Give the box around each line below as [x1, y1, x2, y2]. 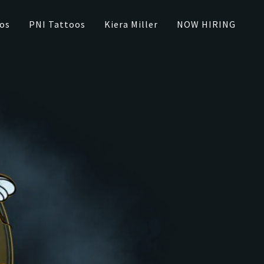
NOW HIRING [176, 18, 236, 30]
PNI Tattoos [28, 18, 85, 30]
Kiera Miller [104, 18, 158, 30]
